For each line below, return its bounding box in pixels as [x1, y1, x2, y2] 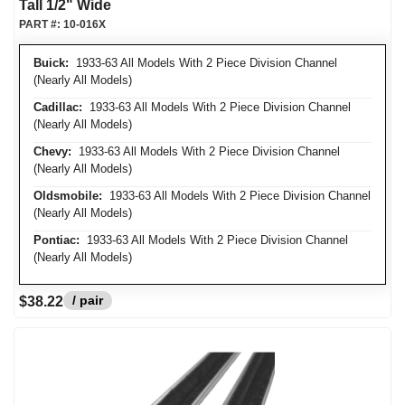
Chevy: [33, 145, 71, 158]
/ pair [72, 293, 103, 307]
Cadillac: [33, 100, 82, 114]
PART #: [19, 18, 63, 31]
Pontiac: [33, 233, 80, 247]
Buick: [33, 56, 69, 70]
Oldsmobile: [33, 189, 102, 202]
